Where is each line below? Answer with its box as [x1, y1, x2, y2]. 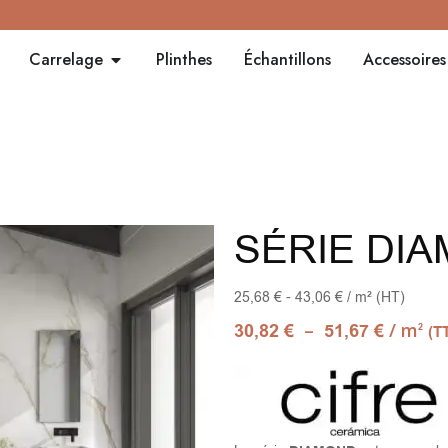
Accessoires [362, 48, 446, 71]
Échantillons [243, 48, 331, 71]
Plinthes [155, 48, 212, 71]
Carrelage [28, 48, 103, 71]
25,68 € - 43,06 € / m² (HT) [234, 287, 405, 307]
